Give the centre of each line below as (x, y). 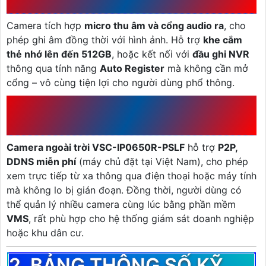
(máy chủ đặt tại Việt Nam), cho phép (162, 161)
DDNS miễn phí (41, 161)
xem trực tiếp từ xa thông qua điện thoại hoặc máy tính (132, 175)
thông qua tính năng (53, 68)
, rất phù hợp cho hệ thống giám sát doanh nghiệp (141, 218)
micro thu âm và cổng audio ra (154, 25)
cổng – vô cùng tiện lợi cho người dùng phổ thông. (121, 82)
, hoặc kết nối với (152, 54)
